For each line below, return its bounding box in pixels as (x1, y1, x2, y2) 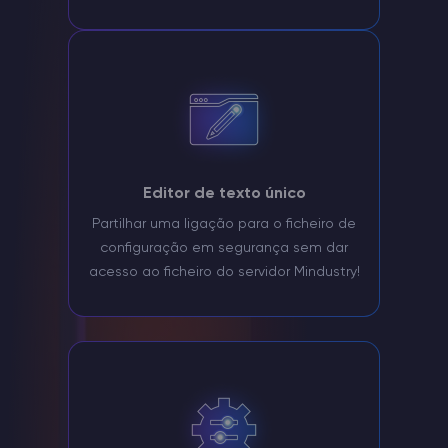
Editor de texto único (142, 185, 306, 202)
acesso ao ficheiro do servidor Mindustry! (88, 265, 360, 280)
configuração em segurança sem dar (100, 241, 348, 256)
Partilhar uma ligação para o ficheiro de (92, 217, 356, 232)
